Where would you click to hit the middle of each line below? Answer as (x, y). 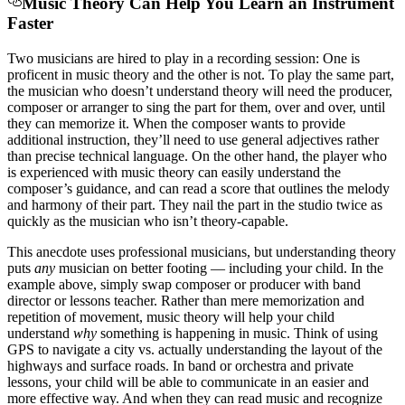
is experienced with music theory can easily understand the (174, 172)
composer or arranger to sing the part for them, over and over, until (196, 107)
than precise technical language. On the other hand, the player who (197, 155)
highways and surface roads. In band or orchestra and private (180, 365)
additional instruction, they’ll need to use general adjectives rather (193, 139)
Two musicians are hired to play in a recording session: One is (184, 58)
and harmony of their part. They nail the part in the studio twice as (195, 204)
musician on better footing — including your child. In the (219, 268)
